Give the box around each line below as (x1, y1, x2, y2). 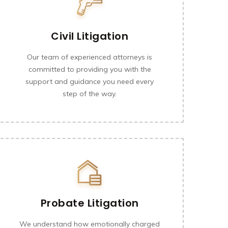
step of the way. (63, 89, 117, 98)
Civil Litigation (51, 29, 128, 43)
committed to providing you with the (28, 65, 151, 74)
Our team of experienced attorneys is (27, 52, 152, 62)
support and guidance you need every (25, 77, 154, 86)
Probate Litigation (40, 196, 139, 210)
